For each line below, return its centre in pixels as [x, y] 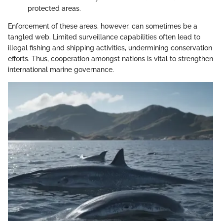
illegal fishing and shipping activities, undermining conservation [110, 48]
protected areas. [54, 8]
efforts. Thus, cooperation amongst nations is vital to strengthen [110, 58]
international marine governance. [61, 69]
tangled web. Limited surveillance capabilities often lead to [104, 37]
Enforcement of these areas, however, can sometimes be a [103, 26]
